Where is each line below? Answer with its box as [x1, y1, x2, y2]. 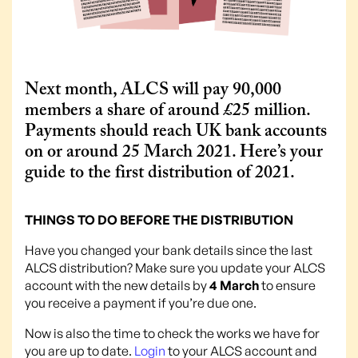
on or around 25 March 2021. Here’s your [25, 138, 323, 169]
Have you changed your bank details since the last [25, 241, 312, 258]
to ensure [261, 276, 316, 293]
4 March [209, 276, 261, 293]
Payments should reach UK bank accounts [25, 117, 327, 148]
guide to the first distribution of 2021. [25, 159, 295, 189]
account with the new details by [25, 276, 209, 293]
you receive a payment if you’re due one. [25, 294, 257, 311]
